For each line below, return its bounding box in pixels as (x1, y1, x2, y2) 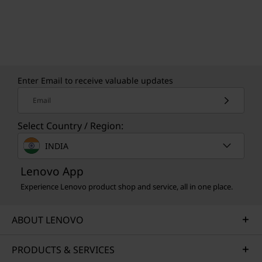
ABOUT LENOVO (12, 213, 84, 226)
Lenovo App (20, 164, 84, 179)
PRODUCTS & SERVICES (12, 243, 115, 256)
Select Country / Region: (18, 119, 123, 132)
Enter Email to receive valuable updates (18, 75, 173, 86)
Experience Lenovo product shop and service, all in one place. (20, 181, 233, 192)
